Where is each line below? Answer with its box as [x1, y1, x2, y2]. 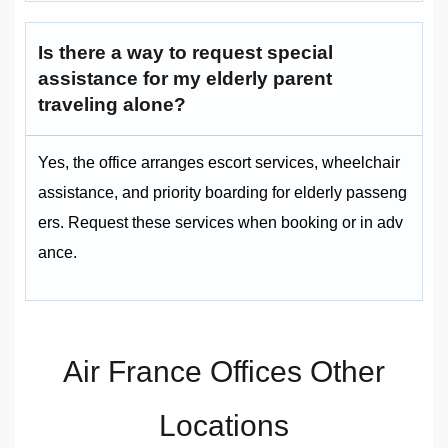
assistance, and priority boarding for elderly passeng [38, 184, 407, 202]
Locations [159, 409, 289, 443]
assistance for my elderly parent [38, 68, 332, 90]
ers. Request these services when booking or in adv [38, 214, 403, 232]
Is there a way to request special [38, 42, 333, 64]
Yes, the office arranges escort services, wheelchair [38, 154, 400, 172]
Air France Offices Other [63, 355, 385, 389]
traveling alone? [38, 94, 186, 116]
